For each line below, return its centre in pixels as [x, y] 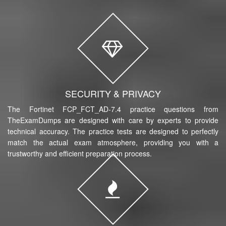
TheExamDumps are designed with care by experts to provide [113, 120]
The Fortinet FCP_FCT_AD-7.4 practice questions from [113, 109]
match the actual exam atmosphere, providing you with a [113, 142]
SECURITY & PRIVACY [113, 93]
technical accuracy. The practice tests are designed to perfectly [113, 131]
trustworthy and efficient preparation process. [80, 153]
